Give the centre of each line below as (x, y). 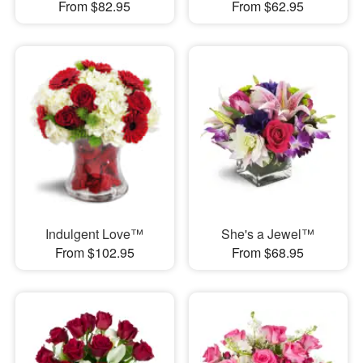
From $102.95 (94, 252)
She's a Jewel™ (268, 233)
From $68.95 (268, 252)
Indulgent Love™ (95, 233)
